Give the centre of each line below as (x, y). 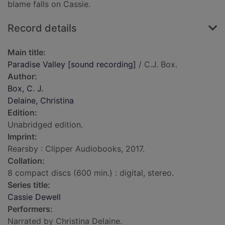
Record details (42, 28)
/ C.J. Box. (157, 65)
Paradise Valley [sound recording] (72, 65)
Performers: (30, 209)
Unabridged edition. (45, 125)
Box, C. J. (25, 89)
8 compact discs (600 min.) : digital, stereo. (91, 173)
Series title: (29, 185)
